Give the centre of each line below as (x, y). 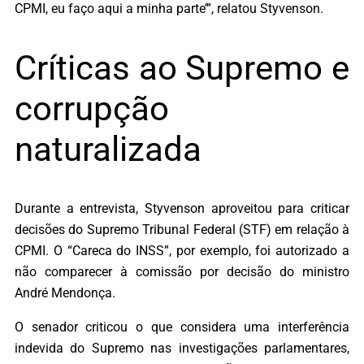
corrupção (92, 108)
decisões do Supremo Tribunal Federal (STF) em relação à (182, 229)
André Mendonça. (65, 292)
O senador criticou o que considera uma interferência (182, 327)
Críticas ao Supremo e (182, 67)
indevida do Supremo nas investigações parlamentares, (182, 348)
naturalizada (108, 149)
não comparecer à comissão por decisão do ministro (182, 271)
